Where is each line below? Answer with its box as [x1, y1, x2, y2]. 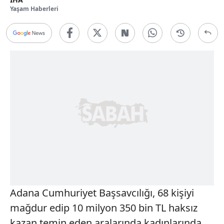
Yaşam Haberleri [10, 4, 58, 13]
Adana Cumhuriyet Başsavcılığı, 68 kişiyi [10, 185, 194, 199]
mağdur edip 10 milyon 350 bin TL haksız [10, 200, 197, 214]
